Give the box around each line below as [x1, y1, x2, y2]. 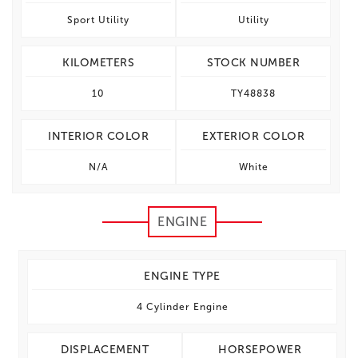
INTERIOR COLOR [48, 129, 149, 143]
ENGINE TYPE [144, 269, 221, 283]
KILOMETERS [62, 56, 134, 70]
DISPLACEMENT [61, 343, 149, 356]
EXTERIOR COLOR [202, 129, 304, 143]
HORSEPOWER [218, 343, 301, 356]
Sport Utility [67, 14, 129, 26]
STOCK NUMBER [207, 56, 300, 70]
